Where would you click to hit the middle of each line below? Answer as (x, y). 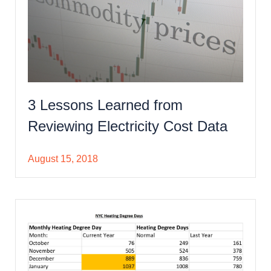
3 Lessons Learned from (105, 105)
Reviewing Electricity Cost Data (128, 126)
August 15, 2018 (63, 159)
